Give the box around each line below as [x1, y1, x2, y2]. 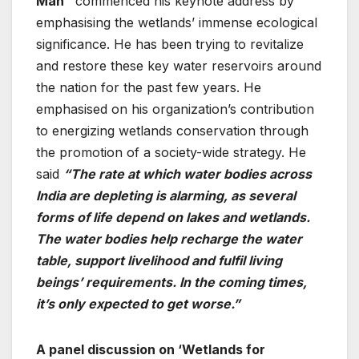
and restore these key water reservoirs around [36, 57, 321, 74]
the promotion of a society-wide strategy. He [36, 143, 306, 160]
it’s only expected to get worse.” [36, 295, 240, 312]
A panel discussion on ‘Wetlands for [36, 341, 265, 357]
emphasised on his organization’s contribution [36, 100, 314, 117]
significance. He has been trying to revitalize [36, 35, 304, 52]
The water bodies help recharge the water [36, 230, 302, 247]
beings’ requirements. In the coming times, [36, 273, 307, 290]
